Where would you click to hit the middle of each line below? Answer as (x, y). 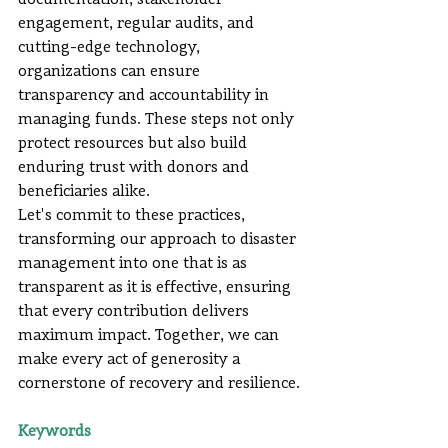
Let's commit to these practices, (133, 216)
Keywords (54, 432)
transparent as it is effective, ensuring (156, 288)
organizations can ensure (111, 72)
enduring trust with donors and (135, 168)
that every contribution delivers (135, 312)
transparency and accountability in (145, 96)
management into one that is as (134, 264)
